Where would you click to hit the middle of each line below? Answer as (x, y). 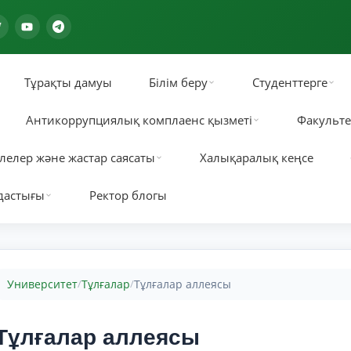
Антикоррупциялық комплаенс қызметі (139, 119)
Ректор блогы (128, 195)
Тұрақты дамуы (69, 82)
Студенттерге (290, 82)
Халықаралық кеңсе (257, 157)
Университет (42, 284)
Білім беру (179, 82)
